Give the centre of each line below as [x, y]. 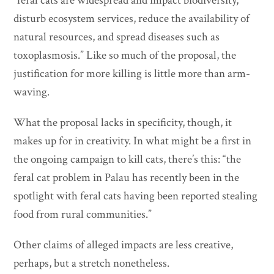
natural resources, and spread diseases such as [117, 37]
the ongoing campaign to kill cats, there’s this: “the [128, 160]
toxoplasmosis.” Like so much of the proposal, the [125, 56]
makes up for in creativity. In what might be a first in [133, 141]
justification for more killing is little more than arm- [132, 74]
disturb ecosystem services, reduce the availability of [132, 19]
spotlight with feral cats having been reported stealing [136, 196]
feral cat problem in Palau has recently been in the [127, 178]
